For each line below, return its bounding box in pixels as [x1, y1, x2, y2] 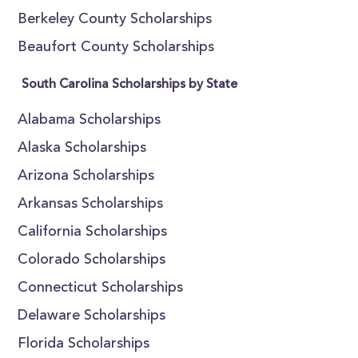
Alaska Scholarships [18, 141, 147, 156]
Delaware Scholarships [18, 309, 166, 324]
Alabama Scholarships [18, 113, 161, 128]
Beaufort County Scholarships [18, 41, 215, 55]
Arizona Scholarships [18, 169, 155, 184]
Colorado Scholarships [18, 253, 166, 268]
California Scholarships [18, 225, 168, 240]
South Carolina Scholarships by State [22, 78, 238, 91]
